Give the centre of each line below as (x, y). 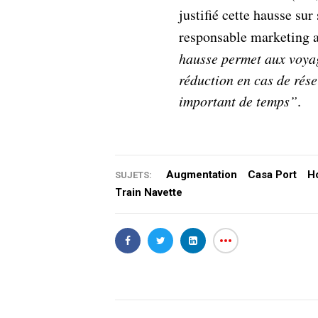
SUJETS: (133, 175)
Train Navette (149, 192)
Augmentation (202, 174)
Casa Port (272, 174)
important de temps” (238, 100)
